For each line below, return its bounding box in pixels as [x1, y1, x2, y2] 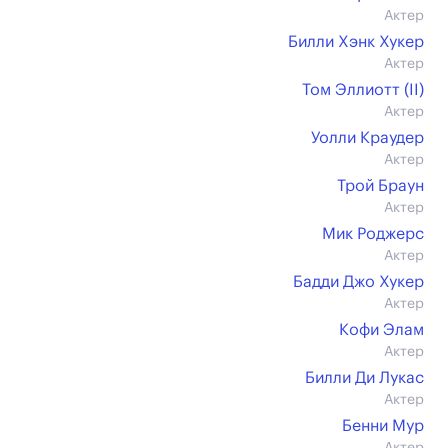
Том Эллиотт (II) [302, 82, 424, 98]
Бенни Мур [342, 418, 424, 434]
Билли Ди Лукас [305, 370, 424, 386]
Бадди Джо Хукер [293, 274, 424, 290]
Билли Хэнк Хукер [288, 34, 424, 50]
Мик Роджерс [322, 226, 424, 242]
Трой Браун [337, 178, 424, 194]
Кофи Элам [339, 322, 424, 338]
